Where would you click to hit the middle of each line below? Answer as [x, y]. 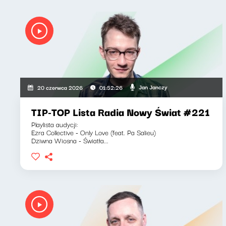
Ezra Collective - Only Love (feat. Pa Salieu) [94, 132]
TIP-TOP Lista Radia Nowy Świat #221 [121, 111]
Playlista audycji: [55, 124]
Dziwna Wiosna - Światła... [70, 140]
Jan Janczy [153, 87]
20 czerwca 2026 [60, 87]
